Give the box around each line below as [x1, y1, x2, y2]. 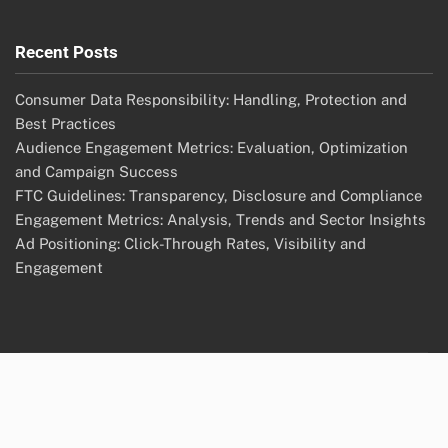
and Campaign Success [15, 162, 178, 180]
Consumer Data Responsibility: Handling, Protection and [15, 90, 407, 108]
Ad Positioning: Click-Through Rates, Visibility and [15, 234, 366, 252]
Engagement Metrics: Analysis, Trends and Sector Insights [15, 210, 426, 228]
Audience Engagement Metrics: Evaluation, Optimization [15, 138, 408, 156]
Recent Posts [15, 41, 118, 62]
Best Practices [15, 114, 116, 132]
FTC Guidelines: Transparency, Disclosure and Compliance [15, 186, 422, 204]
